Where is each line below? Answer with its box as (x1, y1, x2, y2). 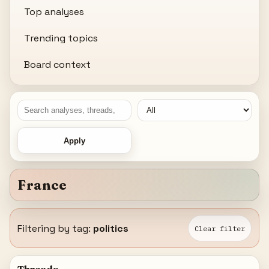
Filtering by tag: (17, 222, 94, 235)
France (17, 177, 67, 193)
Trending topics (24, 31, 98, 44)
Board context (24, 58, 91, 71)
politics (93, 222, 129, 235)
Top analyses (24, 5, 85, 18)
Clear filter (194, 223, 245, 233)
